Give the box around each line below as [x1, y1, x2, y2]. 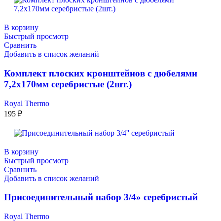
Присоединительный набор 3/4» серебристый [4, 192, 198, 203]
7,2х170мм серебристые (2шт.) [4, 78, 132, 89]
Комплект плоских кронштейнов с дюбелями [4, 68, 197, 78]
